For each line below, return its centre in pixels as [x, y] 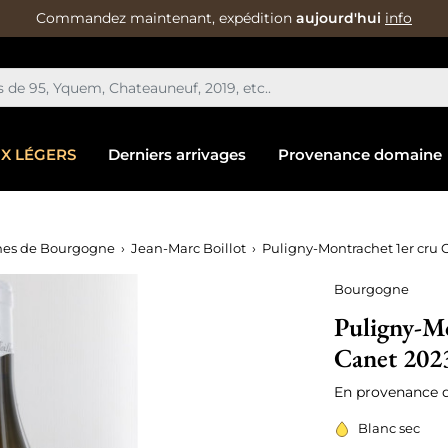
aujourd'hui [338, 18]
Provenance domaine [359, 154]
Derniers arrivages [176, 154]
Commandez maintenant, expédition [166, 18]
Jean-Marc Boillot [188, 248]
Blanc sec [389, 428]
